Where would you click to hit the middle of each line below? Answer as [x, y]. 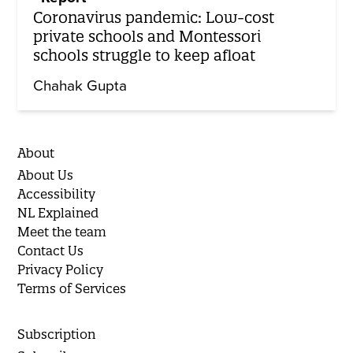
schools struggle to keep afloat [145, 55]
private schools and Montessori [147, 36]
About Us [46, 175]
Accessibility [57, 193]
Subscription [57, 334]
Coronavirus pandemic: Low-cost [154, 17]
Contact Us [51, 250]
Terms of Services [72, 288]
